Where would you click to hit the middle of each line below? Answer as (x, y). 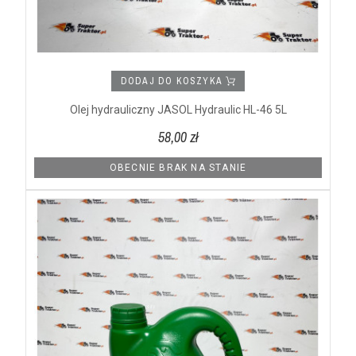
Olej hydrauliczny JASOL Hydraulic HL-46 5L (178, 110)
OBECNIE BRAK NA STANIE (178, 168)
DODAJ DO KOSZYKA (173, 81)
